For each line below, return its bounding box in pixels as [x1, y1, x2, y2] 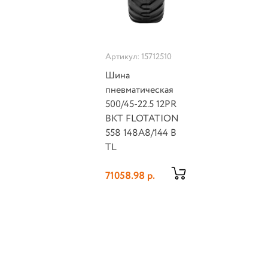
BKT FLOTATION [105, 112, 179, 126]
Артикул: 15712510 [105, 51, 172, 63]
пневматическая [105, 83, 174, 98]
